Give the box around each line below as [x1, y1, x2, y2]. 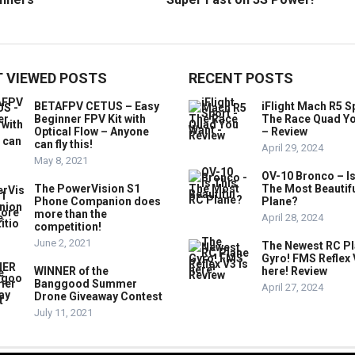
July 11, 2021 [34, 307, 93, 319]
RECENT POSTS [189, 70, 293, 87]
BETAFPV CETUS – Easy [34, 100, 159, 113]
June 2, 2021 [34, 237, 91, 250]
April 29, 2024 [261, 142, 323, 155]
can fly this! [34, 138, 93, 151]
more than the [34, 208, 107, 221]
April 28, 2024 [261, 212, 323, 224]
